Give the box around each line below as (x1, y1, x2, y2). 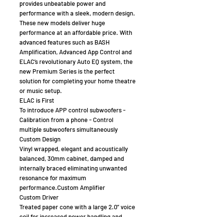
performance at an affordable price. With (19, 28, 132, 36)
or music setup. (19, 86, 62, 94)
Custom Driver (19, 193, 59, 201)
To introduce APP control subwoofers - (19, 106, 125, 114)
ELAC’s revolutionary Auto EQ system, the (19, 57, 133, 65)
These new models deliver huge (19, 18, 105, 27)
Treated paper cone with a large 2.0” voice (19, 202, 135, 211)
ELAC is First (19, 96, 54, 104)
